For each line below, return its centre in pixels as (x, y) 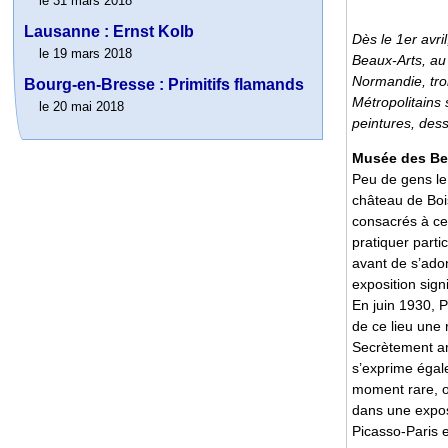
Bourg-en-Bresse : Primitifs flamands (164, 85)
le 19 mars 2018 (86, 54)
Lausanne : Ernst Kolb (109, 32)
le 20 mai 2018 (82, 107)
